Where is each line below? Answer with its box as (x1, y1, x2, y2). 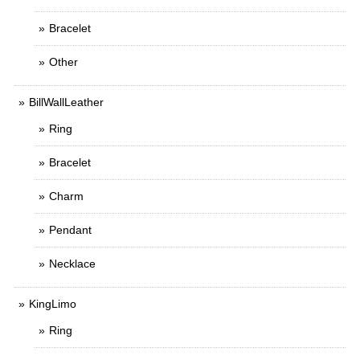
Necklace (49, 257, 96, 270)
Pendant (49, 223, 92, 236)
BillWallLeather (29, 96, 104, 108)
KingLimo (29, 297, 76, 310)
